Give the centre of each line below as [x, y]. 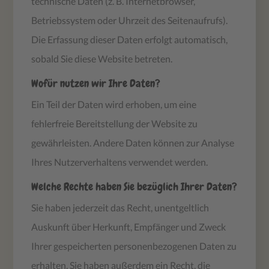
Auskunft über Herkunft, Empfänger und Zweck [129, 226]
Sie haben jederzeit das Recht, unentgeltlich [120, 207]
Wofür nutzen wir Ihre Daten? [96, 83]
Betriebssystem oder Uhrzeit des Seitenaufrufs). [130, 20]
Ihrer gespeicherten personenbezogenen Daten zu [134, 246]
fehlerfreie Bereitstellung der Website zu [115, 123]
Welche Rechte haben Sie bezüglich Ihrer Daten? [134, 186]
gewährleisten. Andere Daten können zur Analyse [133, 142]
